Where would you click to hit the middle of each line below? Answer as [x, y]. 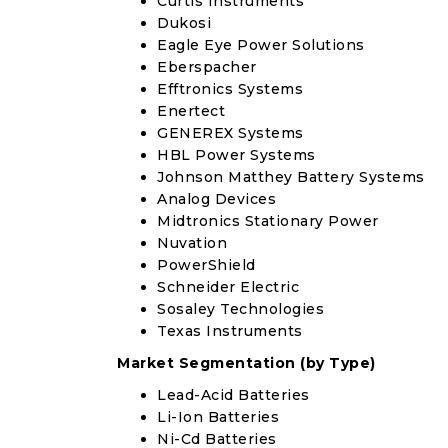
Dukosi [184, 23]
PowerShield [206, 265]
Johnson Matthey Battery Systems [291, 177]
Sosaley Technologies [240, 309]
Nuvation [192, 243]
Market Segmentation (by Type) [246, 363]
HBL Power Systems [236, 155]
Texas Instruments [230, 331]
